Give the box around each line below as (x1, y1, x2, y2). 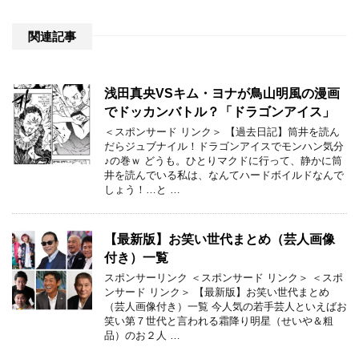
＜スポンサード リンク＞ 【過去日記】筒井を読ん (104, 125, 340, 138)
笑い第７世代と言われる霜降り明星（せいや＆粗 (104, 314, 333, 327)
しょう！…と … (104, 183, 180, 196)
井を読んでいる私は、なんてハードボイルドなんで (104, 168, 344, 181)
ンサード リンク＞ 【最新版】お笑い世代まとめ (104, 285, 329, 298)
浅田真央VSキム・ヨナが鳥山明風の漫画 (104, 86, 340, 100)
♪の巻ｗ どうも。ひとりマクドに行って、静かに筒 (104, 154, 342, 167)
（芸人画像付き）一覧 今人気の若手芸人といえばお (104, 300, 347, 313)
